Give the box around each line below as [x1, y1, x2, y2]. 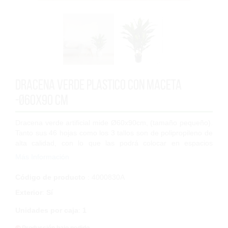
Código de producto [15, 173, 85, 181]
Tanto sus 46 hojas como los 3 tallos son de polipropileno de [15, 128, 213, 137]
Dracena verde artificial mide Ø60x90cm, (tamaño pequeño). [15, 118, 213, 127]
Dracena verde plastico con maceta [15, 76, 182, 93]
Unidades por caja [15, 206, 78, 214]
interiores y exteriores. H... [15, 149, 100, 157]
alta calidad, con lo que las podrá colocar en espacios [15, 138, 213, 147]
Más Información [15, 152, 69, 161]
